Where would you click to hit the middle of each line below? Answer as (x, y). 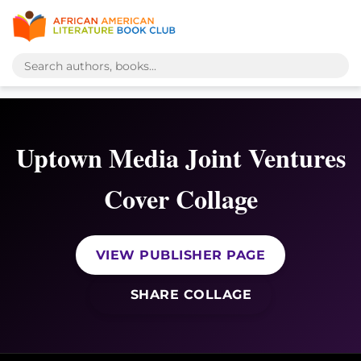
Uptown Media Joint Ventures (180, 158)
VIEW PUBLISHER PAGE (180, 255)
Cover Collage (180, 199)
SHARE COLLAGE (189, 295)
